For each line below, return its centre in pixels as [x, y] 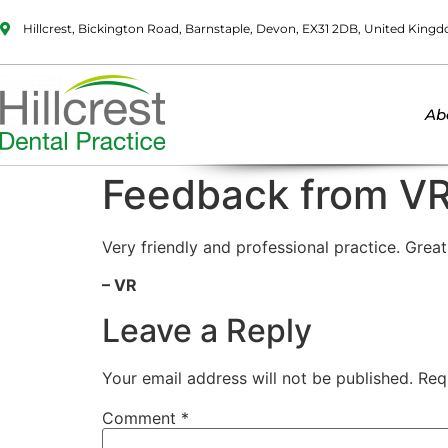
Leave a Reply [207, 330]
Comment [141, 417]
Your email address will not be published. [257, 377]
